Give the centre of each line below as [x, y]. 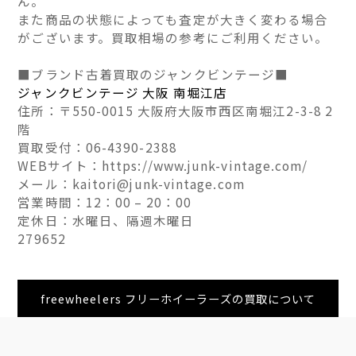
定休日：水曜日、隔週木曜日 [106, 220]
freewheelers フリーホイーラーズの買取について [178, 298]
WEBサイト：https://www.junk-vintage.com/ [163, 165]
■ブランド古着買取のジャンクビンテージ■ [153, 74]
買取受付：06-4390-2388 [97, 147]
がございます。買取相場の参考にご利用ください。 [173, 37]
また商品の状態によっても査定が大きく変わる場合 [173, 19]
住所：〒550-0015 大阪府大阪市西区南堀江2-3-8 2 [176, 110]
